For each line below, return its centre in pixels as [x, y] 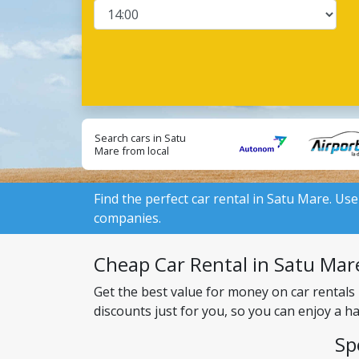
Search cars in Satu [140, 138]
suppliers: [119, 163]
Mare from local [132, 151]
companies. [127, 218]
